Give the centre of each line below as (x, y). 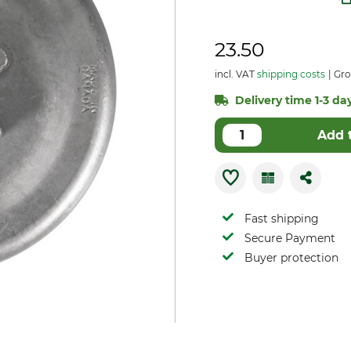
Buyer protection (291, 258)
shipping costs (291, 74)
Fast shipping (282, 219)
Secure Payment (290, 238)
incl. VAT (236, 74)
